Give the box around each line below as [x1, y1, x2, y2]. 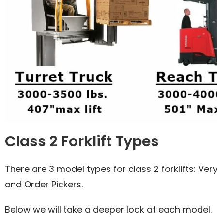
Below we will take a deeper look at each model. [5, 203, 212, 216]
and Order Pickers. [5, 178, 83, 191]
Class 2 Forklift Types [5, 131, 159, 152]
